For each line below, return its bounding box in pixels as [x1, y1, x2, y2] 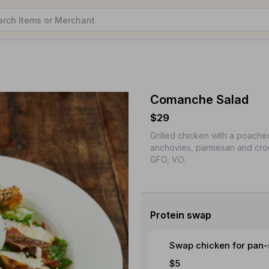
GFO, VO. [150, 154, 186, 165]
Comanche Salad [150, 92, 249, 107]
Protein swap [150, 209, 211, 221]
